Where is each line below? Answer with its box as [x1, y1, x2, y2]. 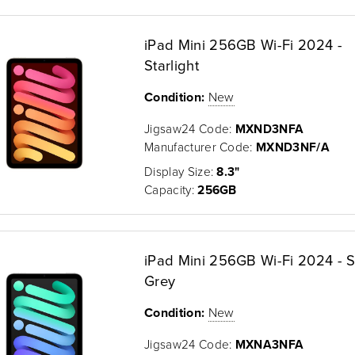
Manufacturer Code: [144, 137, 257, 155]
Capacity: [144, 180, 198, 198]
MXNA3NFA [235, 334, 304, 353]
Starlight [144, 54, 199, 75]
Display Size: [144, 162, 217, 180]
